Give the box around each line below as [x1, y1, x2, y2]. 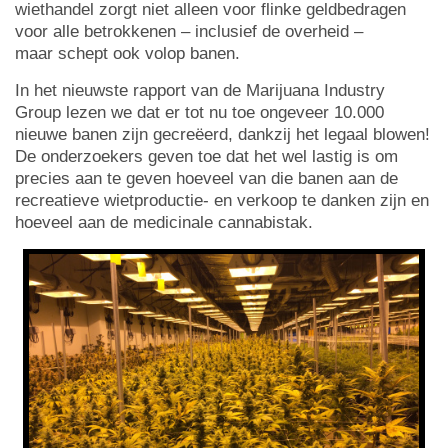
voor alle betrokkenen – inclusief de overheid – [15, 21, 363, 41]
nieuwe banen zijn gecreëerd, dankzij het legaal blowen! [15, 124, 430, 144]
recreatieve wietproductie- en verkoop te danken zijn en [15, 190, 429, 210]
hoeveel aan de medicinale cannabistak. [15, 212, 313, 232]
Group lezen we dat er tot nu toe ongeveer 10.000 [15, 102, 384, 122]
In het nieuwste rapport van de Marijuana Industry [15, 80, 385, 100]
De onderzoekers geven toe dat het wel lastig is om [15, 146, 398, 166]
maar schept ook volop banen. [15, 43, 240, 63]
